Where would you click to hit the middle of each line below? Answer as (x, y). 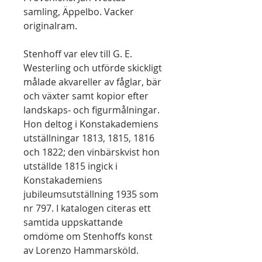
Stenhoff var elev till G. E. (78, 54)
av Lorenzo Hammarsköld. (81, 250)
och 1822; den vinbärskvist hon (92, 152)
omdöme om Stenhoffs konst (88, 236)
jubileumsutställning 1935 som (91, 194)
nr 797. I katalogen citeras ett (87, 208)
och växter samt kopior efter (86, 96)
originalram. (50, 26)
